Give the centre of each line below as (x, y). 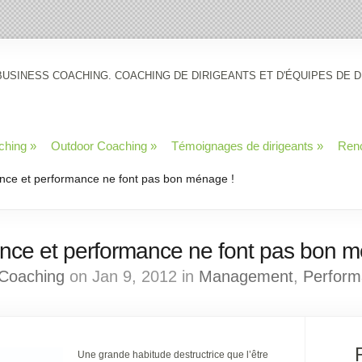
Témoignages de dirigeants (242, 146)
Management (246, 276)
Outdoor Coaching (99, 146)
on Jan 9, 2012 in (131, 276)
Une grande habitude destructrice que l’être (173, 355)
